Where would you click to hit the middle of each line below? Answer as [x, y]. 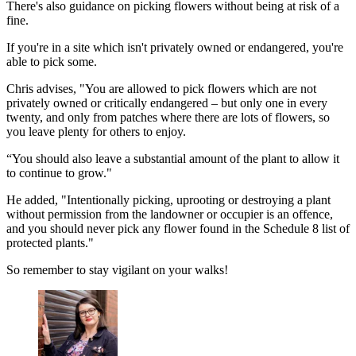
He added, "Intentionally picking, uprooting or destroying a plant [168, 200]
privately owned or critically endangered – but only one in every [167, 103]
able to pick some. [52, 62]
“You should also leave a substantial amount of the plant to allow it [173, 159]
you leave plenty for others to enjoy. [96, 132]
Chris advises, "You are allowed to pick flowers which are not [161, 89]
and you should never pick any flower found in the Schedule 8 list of [178, 229]
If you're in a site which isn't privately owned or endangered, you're [175, 48]
